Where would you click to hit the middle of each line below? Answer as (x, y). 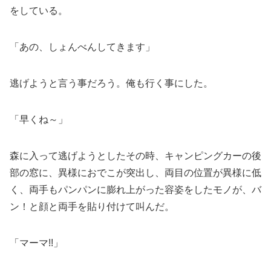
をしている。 (39, 10)
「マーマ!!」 (36, 243)
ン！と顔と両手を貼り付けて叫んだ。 (92, 206)
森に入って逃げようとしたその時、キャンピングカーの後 (135, 155)
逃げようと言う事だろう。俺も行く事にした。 (111, 83)
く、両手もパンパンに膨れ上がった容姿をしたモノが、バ (135, 189)
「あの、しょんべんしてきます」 (82, 47)
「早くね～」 (39, 119)
